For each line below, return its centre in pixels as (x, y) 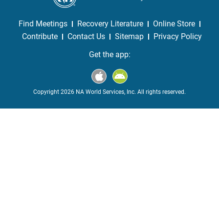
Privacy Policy (177, 37)
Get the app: (109, 55)
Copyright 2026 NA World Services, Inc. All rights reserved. (109, 92)
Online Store (174, 24)
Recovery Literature (110, 24)
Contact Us (86, 37)
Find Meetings (43, 24)
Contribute (40, 37)
